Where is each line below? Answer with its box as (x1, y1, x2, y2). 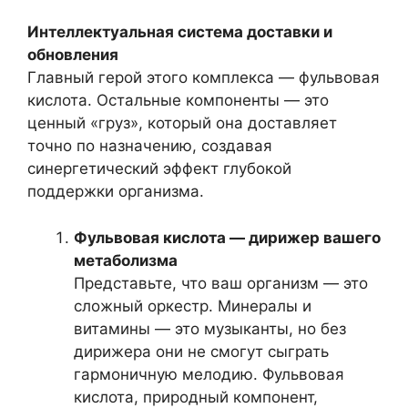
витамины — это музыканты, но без (74, 319, 346, 338)
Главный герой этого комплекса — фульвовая (27, 68, 380, 87)
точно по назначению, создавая (27, 137, 272, 155)
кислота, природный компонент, (74, 387, 318, 406)
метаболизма (74, 250, 178, 270)
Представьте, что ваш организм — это (74, 273, 368, 292)
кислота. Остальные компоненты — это (27, 91, 329, 109)
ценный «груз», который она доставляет (27, 114, 337, 132)
